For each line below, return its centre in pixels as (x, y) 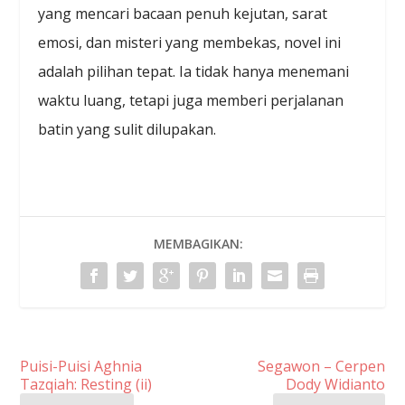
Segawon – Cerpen (321, 367)
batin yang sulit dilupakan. (127, 130)
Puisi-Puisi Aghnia (81, 367)
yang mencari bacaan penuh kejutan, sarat (183, 14)
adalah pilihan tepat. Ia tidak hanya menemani (194, 72)
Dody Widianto (335, 385)
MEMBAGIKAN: (198, 244)
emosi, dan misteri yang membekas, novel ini (190, 43)
